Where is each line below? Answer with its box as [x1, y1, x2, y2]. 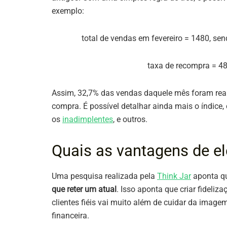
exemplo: [52, 6, 86, 16]
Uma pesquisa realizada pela [52, 171, 157, 181]
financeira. [52, 211, 89, 221]
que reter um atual [52, 184, 117, 195]
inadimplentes [62, 115, 113, 125]
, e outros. [113, 115, 149, 125]
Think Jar [157, 171, 191, 181]
